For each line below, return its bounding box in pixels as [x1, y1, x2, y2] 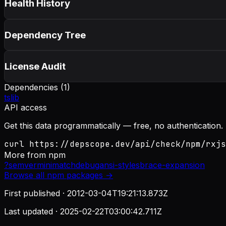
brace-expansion [140, 159, 205, 170]
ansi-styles [99, 159, 140, 170]
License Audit [5, 61, 66, 73]
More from [4, 149, 48, 160]
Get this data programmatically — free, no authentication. [4, 120, 223, 131]
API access [4, 102, 47, 112]
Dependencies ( [4, 82, 64, 92]
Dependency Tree [5, 29, 86, 41]
